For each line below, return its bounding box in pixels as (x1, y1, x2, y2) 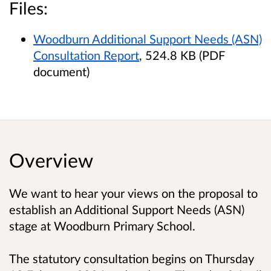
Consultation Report (33, 48, 139, 63)
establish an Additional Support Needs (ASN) (9, 202, 244, 217)
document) (33, 64, 90, 79)
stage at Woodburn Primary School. (9, 218, 198, 233)
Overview (9, 148, 93, 172)
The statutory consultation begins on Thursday (9, 250, 254, 266)
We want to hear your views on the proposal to (9, 186, 258, 201)
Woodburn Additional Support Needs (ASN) (33, 31, 262, 47)
